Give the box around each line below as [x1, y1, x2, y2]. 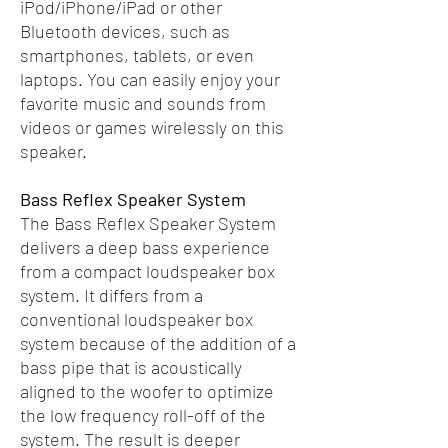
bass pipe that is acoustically [20, 356, 242, 379]
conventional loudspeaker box [20, 308, 253, 331]
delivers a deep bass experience [20, 236, 270, 259]
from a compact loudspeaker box [20, 260, 275, 283]
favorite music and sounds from [20, 92, 266, 115]
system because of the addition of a [20, 332, 296, 355]
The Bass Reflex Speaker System [20, 212, 276, 235]
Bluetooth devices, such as [20, 20, 230, 43]
